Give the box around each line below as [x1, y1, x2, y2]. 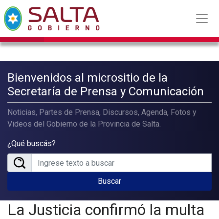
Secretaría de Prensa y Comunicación [7, 85, 204, 98]
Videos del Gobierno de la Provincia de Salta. [7, 119, 161, 129]
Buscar [98, 176, 121, 186]
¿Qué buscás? [7, 139, 56, 148]
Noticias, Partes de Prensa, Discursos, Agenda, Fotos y [7, 108, 197, 117]
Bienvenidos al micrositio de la [7, 71, 168, 85]
